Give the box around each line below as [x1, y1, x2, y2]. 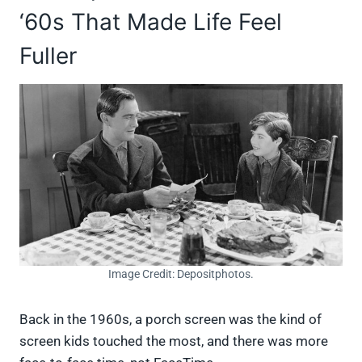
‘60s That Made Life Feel [19, 8, 282, 36]
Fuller [19, 42, 77, 70]
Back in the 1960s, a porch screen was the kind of [19, 311, 322, 328]
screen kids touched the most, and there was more [19, 333, 328, 350]
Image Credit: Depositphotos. [108, 267, 254, 281]
